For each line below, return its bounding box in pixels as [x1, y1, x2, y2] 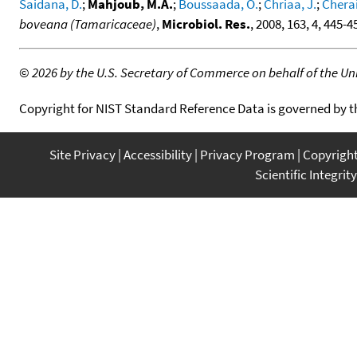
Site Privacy [49, 145, 116, 163]
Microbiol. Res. [162, 14, 250, 33]
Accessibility [124, 145, 192, 163]
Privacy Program [200, 145, 295, 163]
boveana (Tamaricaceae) [19, 14, 156, 33]
